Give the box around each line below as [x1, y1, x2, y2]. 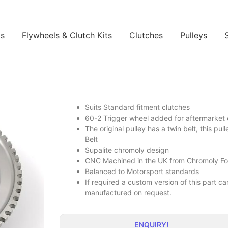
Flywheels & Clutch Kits [21, 30, 112, 41]
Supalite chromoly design [85, 146, 169, 155]
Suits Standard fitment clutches [85, 103, 190, 112]
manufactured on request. [85, 188, 172, 197]
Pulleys [180, 30, 207, 41]
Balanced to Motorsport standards [85, 167, 199, 176]
